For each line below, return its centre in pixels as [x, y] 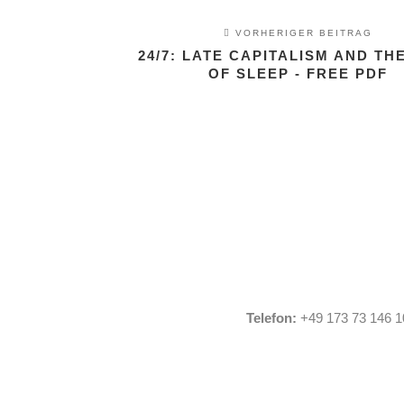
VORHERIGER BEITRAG [301, 33]
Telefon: [271, 318]
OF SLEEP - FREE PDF [298, 73]
